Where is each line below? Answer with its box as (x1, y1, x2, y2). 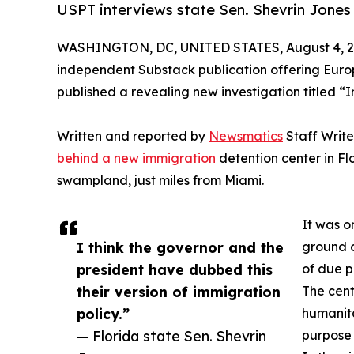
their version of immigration (77, 282, 281, 300)
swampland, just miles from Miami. (57, 171, 264, 188)
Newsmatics (209, 127, 283, 144)
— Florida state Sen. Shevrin (77, 326, 266, 345)
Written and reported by (57, 127, 209, 144)
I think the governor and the (77, 238, 284, 256)
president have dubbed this (77, 260, 273, 278)
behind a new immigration (57, 149, 216, 166)
